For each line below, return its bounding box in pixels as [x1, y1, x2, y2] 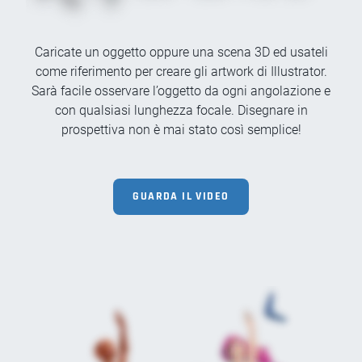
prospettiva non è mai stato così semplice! [61, 122, 301, 138]
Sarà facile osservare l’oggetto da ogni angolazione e [32, 83, 330, 99]
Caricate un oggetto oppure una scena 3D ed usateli [34, 44, 328, 61]
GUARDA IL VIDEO [133, 189, 229, 204]
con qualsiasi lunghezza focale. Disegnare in [54, 103, 308, 119]
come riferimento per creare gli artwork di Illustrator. [35, 64, 327, 80]
